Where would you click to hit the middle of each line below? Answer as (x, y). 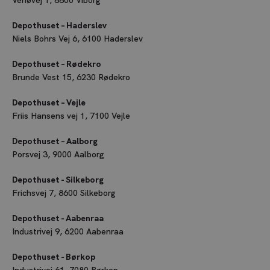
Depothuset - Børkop (54, 257)
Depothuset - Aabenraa (58, 218)
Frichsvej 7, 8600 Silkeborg (64, 193)
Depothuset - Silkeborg (58, 180)
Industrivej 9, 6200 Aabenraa (68, 232)
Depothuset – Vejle (49, 103)
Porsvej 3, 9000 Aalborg (58, 155)
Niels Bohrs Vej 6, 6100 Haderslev (77, 39)
